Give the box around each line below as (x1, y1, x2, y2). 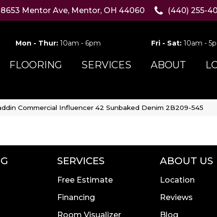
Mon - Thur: (15, 39, 60, 48)
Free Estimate (57, 175, 113, 185)
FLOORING (9, 59, 62, 71)
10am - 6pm (60, 39, 101, 48)
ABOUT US (160, 155, 213, 167)
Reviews (160, 193, 193, 202)
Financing (57, 193, 95, 202)
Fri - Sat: (151, 39, 184, 48)
